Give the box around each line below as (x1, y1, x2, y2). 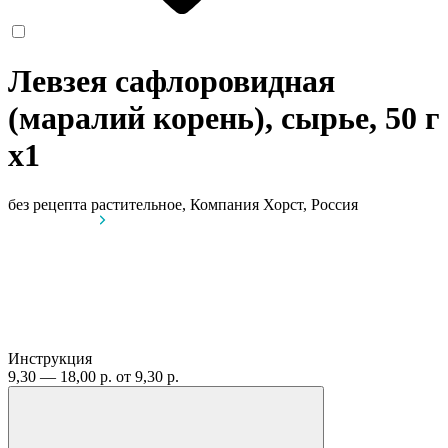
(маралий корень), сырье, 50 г (8, 100, 440, 137)
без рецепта (8, 195, 87, 213)
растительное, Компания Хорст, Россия (91, 195, 358, 213)
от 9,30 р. (116, 367, 179, 385)
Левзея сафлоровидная (8, 63, 335, 100)
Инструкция (8, 349, 92, 367)
